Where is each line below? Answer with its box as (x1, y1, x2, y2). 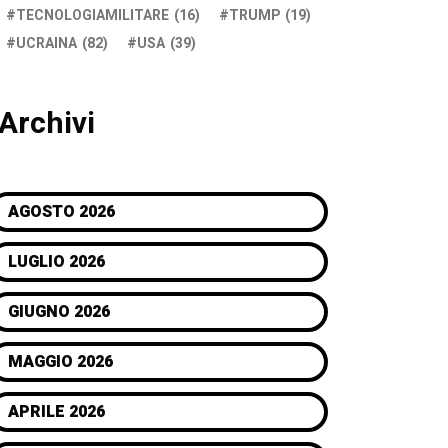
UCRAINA (16, 33, 77, 54)
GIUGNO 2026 (8, 300, 110, 324)
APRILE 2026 (8, 400, 105, 424)
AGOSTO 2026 (8, 200, 115, 224)
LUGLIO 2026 (8, 250, 105, 274)
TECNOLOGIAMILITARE (16, 5, 169, 26)
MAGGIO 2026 (8, 350, 113, 374)
